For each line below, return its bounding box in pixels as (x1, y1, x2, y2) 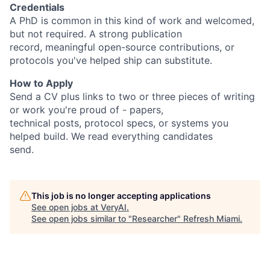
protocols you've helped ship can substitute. (10, 54, 212, 66)
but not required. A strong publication (10, 28, 182, 40)
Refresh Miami (183, 213, 240, 224)
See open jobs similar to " (31, 213, 132, 224)
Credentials (10, 1, 64, 13)
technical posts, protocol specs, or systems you (10, 117, 228, 129)
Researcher (132, 213, 177, 224)
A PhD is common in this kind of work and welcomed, (10, 14, 254, 27)
